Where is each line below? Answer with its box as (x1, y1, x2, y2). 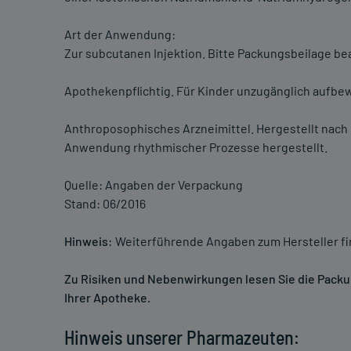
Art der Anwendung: (64, 27, 175, 42)
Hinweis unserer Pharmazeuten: (64, 326, 299, 349)
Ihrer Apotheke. (64, 290, 150, 306)
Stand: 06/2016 (64, 196, 146, 212)
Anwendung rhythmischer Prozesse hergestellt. (64, 139, 327, 155)
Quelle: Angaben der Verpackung (64, 177, 243, 193)
